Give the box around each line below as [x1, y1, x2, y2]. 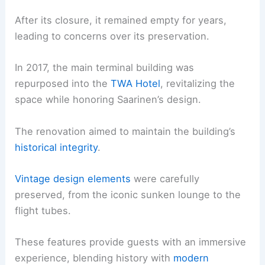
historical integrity [15, 141, 98, 153]
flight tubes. [15, 204, 72, 216]
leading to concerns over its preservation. [15, 30, 210, 43]
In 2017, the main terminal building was [15, 62, 195, 74]
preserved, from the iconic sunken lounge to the [15, 188, 241, 201]
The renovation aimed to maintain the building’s [15, 125, 236, 137]
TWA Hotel [111, 77, 161, 90]
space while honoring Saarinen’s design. [15, 93, 202, 106]
